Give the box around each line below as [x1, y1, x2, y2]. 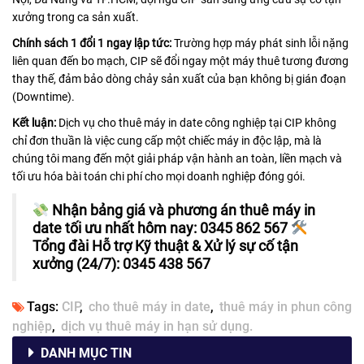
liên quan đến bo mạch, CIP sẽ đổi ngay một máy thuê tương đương [12, 54, 349, 68]
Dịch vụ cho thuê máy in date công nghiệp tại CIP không [56, 116, 336, 130]
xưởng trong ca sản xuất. [12, 11, 139, 24]
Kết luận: [12, 116, 56, 130]
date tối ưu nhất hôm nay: [32, 220, 197, 237]
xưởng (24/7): [32, 256, 119, 273]
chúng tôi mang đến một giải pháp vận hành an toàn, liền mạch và [12, 152, 342, 166]
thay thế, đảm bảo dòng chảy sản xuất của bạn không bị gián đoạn [12, 72, 346, 86]
